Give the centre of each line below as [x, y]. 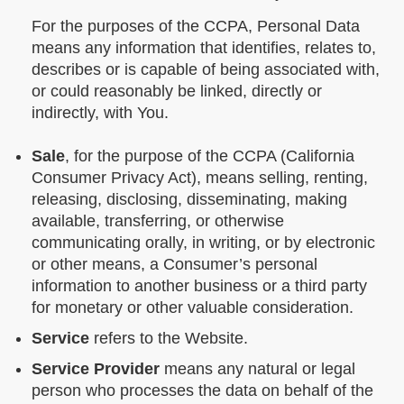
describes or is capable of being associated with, [206, 70]
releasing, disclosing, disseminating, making [189, 200]
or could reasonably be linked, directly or [177, 92]
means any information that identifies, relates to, [204, 48]
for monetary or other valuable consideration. [193, 308]
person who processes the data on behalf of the [202, 391]
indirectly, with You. [100, 113]
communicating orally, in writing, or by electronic [203, 243]
